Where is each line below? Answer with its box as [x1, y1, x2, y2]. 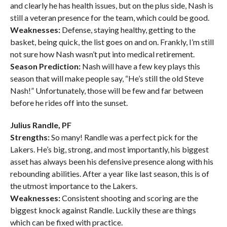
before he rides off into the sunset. [10, 98, 128, 108]
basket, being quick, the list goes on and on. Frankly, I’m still [10, 37, 214, 47]
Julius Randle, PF [10, 120, 71, 130]
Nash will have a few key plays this [80, 61, 200, 71]
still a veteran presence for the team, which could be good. [10, 13, 209, 23]
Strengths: [10, 132, 50, 142]
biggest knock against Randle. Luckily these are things [10, 205, 196, 215]
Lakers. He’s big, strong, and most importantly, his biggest [10, 144, 209, 155]
